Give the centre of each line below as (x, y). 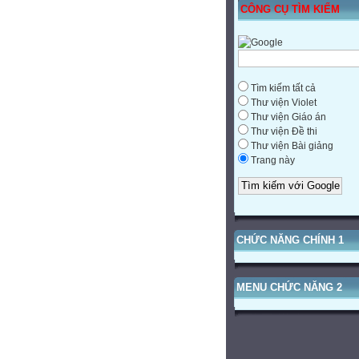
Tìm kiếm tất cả (282, 88)
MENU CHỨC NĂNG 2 (289, 288)
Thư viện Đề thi (283, 131)
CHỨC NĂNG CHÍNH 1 (290, 240)
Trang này (272, 160)
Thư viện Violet (282, 102)
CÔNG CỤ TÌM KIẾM (290, 9)
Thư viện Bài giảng (291, 145)
